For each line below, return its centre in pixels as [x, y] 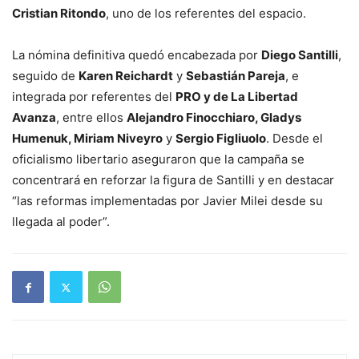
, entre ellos [91, 118]
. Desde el [294, 139]
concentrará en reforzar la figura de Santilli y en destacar [173, 180]
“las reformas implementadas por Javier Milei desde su [167, 201]
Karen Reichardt [126, 76]
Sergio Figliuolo [221, 139]
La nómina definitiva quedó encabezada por [137, 55]
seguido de [45, 76]
